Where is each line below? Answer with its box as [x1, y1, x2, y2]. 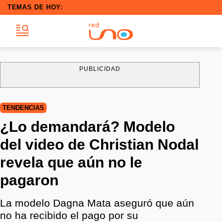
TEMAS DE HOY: [7, 3, 63, 11]
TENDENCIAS [2, 104, 44, 111]
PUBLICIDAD [79, 65, 121, 72]
